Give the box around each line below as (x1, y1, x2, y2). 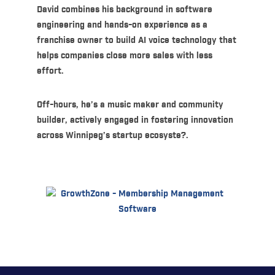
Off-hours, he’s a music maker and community (36, 99, 223, 111)
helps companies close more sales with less (36, 50, 212, 62)
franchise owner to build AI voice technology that (36, 35, 236, 47)
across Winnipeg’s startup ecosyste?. (36, 130, 188, 142)
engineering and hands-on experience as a (36, 20, 207, 31)
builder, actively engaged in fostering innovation (36, 115, 233, 126)
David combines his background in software (36, 4, 212, 16)
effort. (36, 66, 64, 77)
